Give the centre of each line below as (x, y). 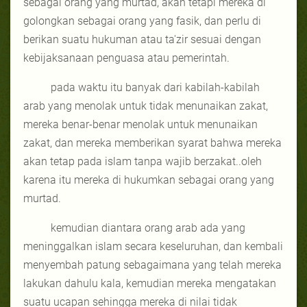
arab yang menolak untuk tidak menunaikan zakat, (146, 106)
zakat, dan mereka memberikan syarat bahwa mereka (152, 143)
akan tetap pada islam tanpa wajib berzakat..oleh (143, 161)
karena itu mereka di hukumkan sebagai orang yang (149, 180)
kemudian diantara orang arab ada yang (148, 228)
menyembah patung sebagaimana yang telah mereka (152, 265)
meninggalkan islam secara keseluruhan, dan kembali (153, 246)
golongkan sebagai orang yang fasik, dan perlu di (142, 21)
